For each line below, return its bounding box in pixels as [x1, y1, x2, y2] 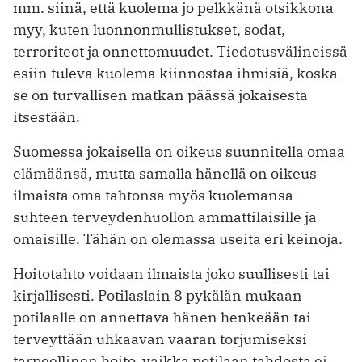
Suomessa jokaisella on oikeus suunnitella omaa [13, 141, 345, 161]
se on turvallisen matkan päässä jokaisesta [13, 85, 308, 104]
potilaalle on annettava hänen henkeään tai [13, 307, 311, 326]
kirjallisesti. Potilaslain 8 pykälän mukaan [13, 285, 302, 305]
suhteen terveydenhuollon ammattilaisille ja [13, 207, 317, 226]
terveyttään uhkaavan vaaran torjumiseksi [13, 329, 307, 348]
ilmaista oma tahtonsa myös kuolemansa [13, 185, 293, 204]
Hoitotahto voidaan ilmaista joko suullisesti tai [13, 263, 330, 283]
